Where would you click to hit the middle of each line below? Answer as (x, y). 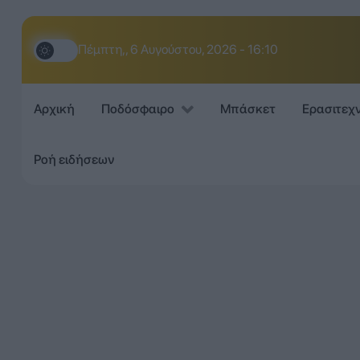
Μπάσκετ (247, 109)
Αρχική (54, 109)
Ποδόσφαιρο (137, 109)
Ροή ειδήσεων (74, 159)
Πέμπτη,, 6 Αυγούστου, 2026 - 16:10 (178, 49)
